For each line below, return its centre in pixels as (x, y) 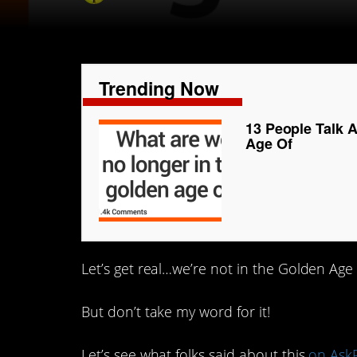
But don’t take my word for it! (176, 312)
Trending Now (159, 88)
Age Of (269, 143)
